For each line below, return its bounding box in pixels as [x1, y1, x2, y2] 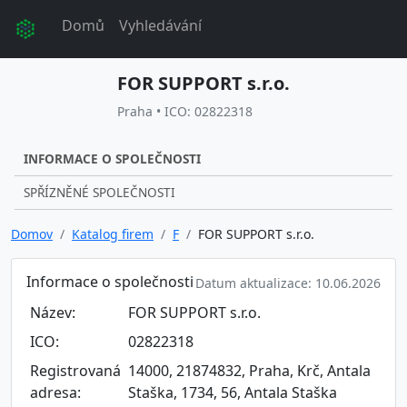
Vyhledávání [119, 15, 202, 35]
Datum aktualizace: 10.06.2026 [195, 274, 381, 292]
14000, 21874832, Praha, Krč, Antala [128, 361, 371, 381]
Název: [30, 303, 75, 323]
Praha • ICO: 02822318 [117, 103, 253, 120]
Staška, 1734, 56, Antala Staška [128, 382, 337, 402]
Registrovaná [30, 361, 121, 381]
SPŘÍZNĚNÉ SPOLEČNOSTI [24, 184, 175, 201]
